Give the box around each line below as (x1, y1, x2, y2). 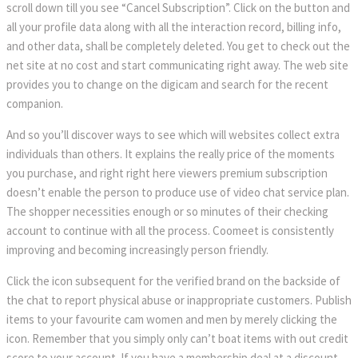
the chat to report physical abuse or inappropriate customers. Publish (6, 292, 352, 308)
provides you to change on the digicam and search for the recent (6, 76, 328, 92)
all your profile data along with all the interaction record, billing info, (6, 18, 341, 34)
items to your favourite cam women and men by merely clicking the (6, 311, 337, 327)
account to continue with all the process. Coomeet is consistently (6, 222, 334, 238)
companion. (6, 95, 63, 111)
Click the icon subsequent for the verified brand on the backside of (6, 272, 340, 288)
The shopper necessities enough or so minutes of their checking (6, 203, 328, 219)
